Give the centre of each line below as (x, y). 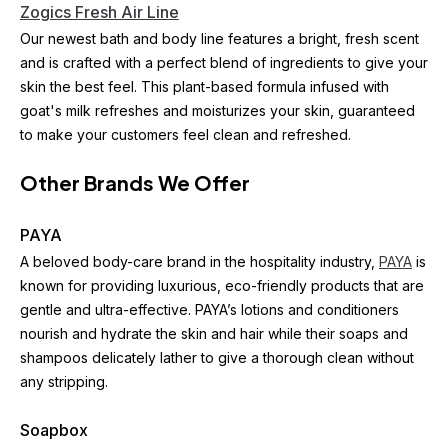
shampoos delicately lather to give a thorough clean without (217, 357)
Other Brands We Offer (135, 182)
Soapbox (54, 430)
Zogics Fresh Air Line (99, 12)
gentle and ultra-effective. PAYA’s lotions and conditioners (209, 309)
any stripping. (64, 381)
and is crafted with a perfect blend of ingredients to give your (224, 62)
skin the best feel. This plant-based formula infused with (204, 86)
